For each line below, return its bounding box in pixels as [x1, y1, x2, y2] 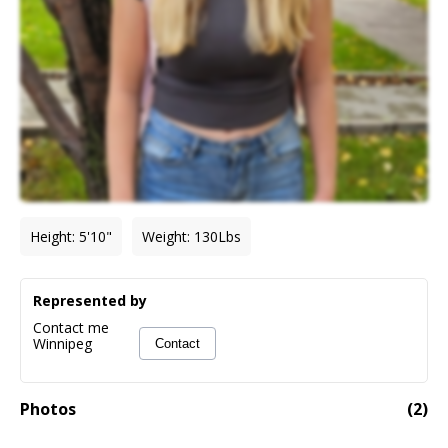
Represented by [33, 290, 147, 310]
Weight [142, 226, 187, 246]
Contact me [33, 317, 109, 337]
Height [30, 226, 72, 246]
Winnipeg [33, 333, 92, 353]
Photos [20, 397, 76, 420]
